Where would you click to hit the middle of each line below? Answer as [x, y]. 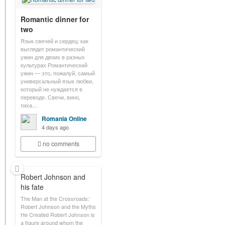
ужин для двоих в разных [53, 57]
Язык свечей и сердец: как [54, 41]
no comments [61, 143]
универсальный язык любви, [57, 81]
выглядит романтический [53, 49]
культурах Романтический [54, 65]
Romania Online [64, 119]
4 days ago [55, 127]
